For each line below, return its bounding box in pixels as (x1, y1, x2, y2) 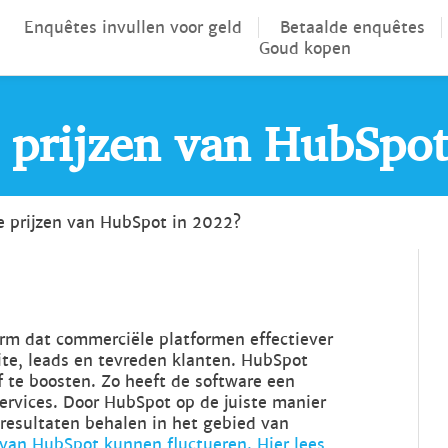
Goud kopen (259, 37, 352, 59)
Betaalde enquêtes (279, 16, 425, 38)
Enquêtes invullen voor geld (23, 16, 242, 38)
